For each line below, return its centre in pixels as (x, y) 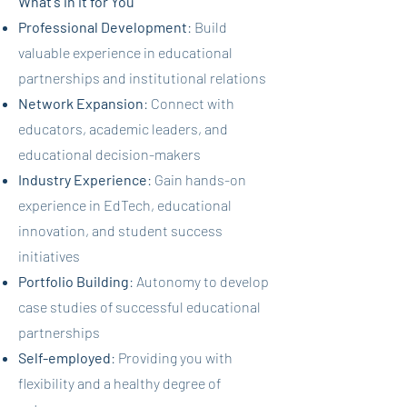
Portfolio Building (74, 281)
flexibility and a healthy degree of (119, 383)
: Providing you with (172, 357)
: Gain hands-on (197, 179)
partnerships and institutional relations (142, 78)
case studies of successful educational (139, 307)
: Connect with (189, 103)
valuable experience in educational (125, 52)
